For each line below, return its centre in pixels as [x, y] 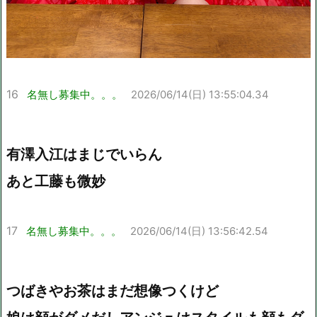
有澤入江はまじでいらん [84, 155]
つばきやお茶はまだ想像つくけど [113, 291]
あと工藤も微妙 [56, 181]
